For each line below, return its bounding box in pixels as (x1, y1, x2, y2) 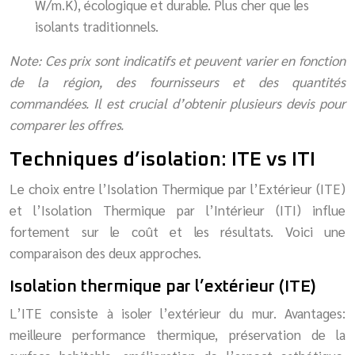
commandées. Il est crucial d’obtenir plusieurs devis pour (10, 94, 345, 112)
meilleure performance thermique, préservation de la (10, 325, 345, 343)
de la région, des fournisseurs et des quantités (10, 72, 345, 90)
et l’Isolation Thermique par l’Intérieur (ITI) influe (10, 200, 345, 219)
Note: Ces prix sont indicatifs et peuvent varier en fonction (10, 51, 345, 69)
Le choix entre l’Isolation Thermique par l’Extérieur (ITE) (10, 179, 345, 197)
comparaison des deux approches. (10, 243, 201, 261)
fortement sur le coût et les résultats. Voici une (10, 222, 345, 240)
